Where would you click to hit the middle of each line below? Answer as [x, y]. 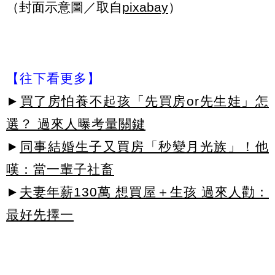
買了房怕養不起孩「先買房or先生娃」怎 [144, 101]
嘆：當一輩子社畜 [60, 169]
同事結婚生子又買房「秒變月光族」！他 [144, 146]
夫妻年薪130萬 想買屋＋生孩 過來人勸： [144, 192]
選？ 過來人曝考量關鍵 [76, 123]
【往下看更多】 [53, 78]
